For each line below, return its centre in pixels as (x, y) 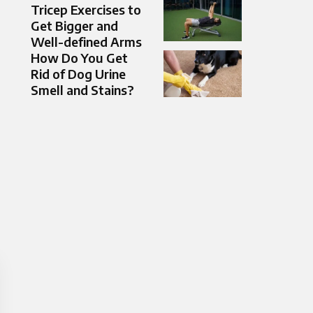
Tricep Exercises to (86, 10)
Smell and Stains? (82, 90)
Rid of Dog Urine (78, 74)
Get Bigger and (74, 26)
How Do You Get (79, 58)
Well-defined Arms (86, 42)
